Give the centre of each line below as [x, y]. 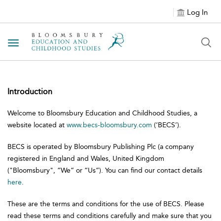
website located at [37, 125]
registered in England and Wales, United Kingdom [86, 159]
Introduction [30, 92]
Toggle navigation [45, 44]
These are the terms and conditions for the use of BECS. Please [106, 204]
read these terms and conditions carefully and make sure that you [110, 216]
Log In [197, 12]
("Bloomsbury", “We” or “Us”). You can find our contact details [105, 170]
